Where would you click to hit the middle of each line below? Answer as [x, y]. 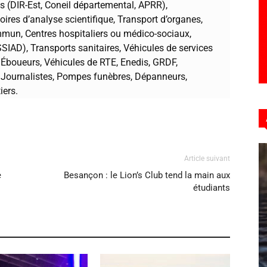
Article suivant [207, 159]
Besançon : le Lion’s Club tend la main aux [147, 176]
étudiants [212, 188]
